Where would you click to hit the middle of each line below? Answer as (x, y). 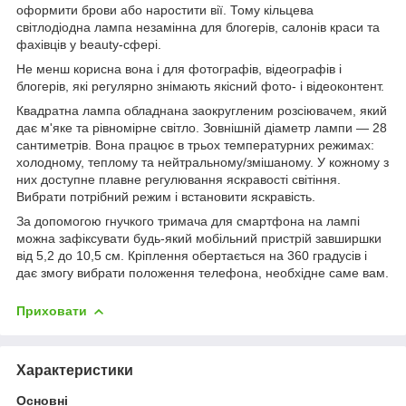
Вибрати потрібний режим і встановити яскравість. (166, 196)
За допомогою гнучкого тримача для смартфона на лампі (188, 221)
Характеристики (75, 370)
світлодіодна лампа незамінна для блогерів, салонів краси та (198, 27)
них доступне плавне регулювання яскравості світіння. (179, 179)
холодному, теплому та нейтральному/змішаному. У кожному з (203, 162)
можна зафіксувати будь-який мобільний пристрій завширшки (199, 238)
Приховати (52, 310)
